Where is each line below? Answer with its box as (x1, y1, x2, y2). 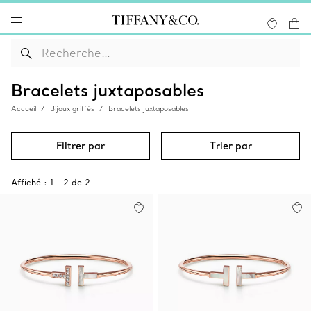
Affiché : (11, 177, 47, 187)
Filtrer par (56, 140, 105, 152)
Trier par (209, 140, 252, 152)
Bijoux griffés (50, 104, 94, 113)
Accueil (11, 104, 36, 113)
